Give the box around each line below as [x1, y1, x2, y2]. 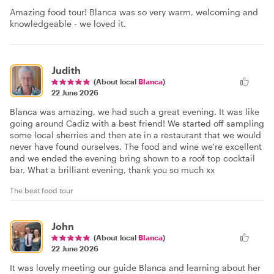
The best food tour [10, 186, 73, 194]
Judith [51, 64, 81, 76]
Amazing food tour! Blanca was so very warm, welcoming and [10, 7, 258, 17]
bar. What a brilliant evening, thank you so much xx [10, 165, 215, 175]
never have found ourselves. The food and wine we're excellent [10, 141, 262, 152]
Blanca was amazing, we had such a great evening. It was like [10, 106, 259, 117]
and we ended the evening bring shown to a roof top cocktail [10, 153, 255, 163]
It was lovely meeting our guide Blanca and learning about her [10, 262, 261, 273]
